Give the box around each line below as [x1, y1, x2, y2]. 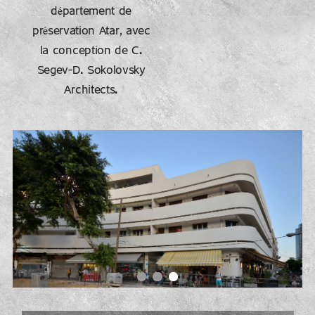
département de [51, 5, 132, 18]
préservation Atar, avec [32, 25, 150, 38]
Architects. [64, 84, 119, 97]
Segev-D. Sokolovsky [37, 64, 146, 77]
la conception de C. [39, 44, 143, 58]
